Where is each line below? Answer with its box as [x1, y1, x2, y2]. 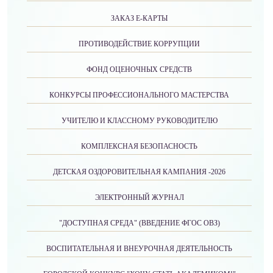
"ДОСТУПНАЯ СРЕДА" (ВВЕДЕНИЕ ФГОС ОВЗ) [58, 219, 220, 227]
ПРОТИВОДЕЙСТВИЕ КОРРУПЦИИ [79, 40, 200, 48]
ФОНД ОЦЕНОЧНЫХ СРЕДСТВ [87, 65, 192, 74]
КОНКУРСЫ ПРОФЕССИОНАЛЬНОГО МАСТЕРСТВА [49, 91, 229, 99]
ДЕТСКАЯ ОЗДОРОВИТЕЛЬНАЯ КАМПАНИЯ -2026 [53, 168, 225, 176]
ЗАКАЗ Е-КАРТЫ [111, 14, 168, 23]
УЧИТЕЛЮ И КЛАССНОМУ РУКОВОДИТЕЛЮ [61, 116, 218, 125]
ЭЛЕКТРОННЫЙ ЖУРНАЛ [94, 193, 184, 202]
